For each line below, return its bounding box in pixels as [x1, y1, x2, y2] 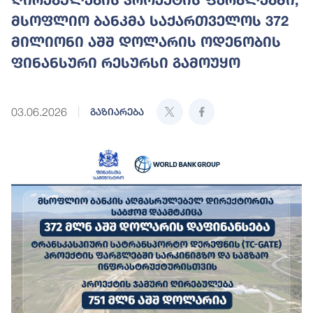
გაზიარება [90, 106, 144, 118]
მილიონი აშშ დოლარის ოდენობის [11, 34, 281, 50]
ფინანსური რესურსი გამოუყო [11, 54, 240, 71]
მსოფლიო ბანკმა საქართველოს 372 [11, 13, 289, 29]
